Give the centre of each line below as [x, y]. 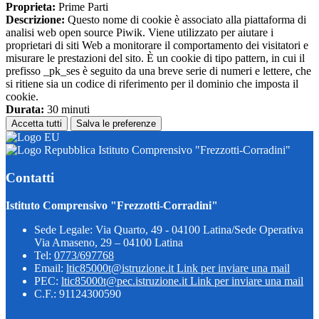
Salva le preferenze [116, 124]
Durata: [25, 110]
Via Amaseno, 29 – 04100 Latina [109, 242]
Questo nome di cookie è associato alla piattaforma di [185, 20]
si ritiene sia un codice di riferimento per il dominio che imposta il [152, 84]
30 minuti [67, 110]
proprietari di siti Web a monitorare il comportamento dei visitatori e [157, 46]
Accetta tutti [37, 124]
